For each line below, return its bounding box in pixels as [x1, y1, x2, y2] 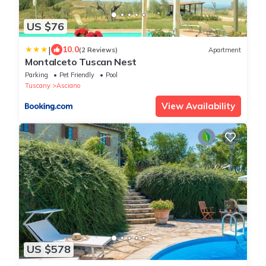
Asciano [56, 81, 80, 90]
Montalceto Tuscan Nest [25, 56, 137, 68]
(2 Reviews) [79, 45, 118, 54]
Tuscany [25, 81, 50, 90]
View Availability [161, 100, 235, 112]
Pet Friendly [59, 71, 94, 80]
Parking [25, 71, 48, 80]
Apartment [208, 45, 241, 54]
